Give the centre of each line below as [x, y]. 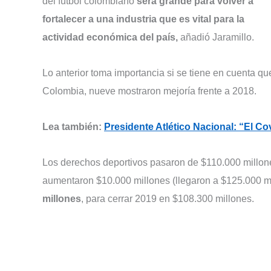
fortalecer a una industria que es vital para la [143, 19]
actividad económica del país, [110, 38]
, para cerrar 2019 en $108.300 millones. [168, 198]
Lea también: [73, 126]
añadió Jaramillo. [216, 38]
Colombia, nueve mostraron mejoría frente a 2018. [149, 91]
